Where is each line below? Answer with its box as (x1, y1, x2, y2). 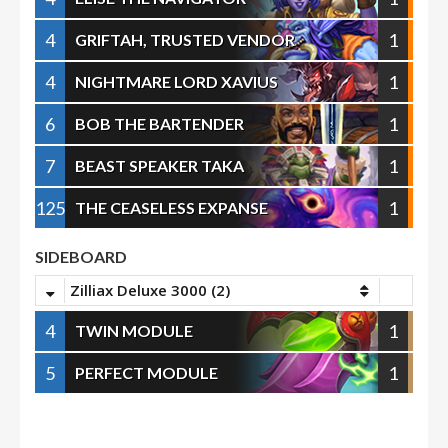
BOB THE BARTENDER (75, 114, 244, 133)
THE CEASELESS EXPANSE (75, 198, 268, 217)
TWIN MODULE (75, 321, 193, 340)
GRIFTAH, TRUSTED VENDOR (75, 30, 295, 49)
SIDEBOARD (35, 247, 127, 266)
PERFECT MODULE (75, 363, 218, 382)
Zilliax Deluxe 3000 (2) (70, 280, 230, 300)
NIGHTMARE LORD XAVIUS (75, 72, 278, 91)
